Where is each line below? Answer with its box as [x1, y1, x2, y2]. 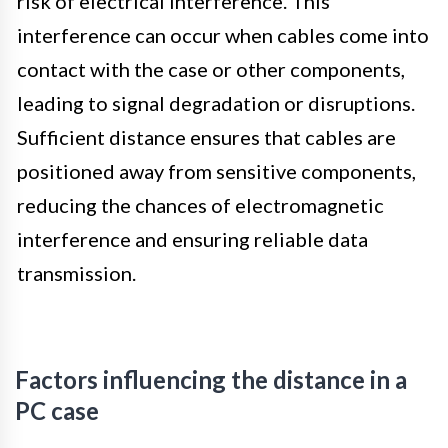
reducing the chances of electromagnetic [17, 192, 384, 217]
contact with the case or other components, [17, 56, 405, 81]
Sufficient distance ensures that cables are [17, 124, 396, 149]
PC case [15, 395, 99, 425]
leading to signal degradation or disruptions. [17, 90, 415, 115]
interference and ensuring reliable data [17, 226, 368, 251]
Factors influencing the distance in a [15, 364, 407, 394]
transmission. [17, 260, 136, 285]
